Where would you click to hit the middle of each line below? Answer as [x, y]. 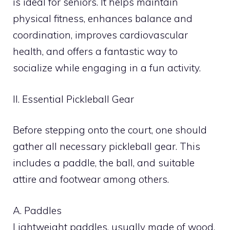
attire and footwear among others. [91, 179]
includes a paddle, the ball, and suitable [104, 163]
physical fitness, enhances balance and [103, 18]
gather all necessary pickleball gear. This [107, 146]
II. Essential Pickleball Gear [73, 99]
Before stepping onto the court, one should [110, 130]
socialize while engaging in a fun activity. [107, 68]
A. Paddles [37, 210]
